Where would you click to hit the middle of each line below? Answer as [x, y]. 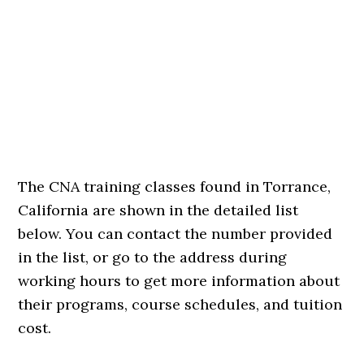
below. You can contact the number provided [175, 234]
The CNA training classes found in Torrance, [175, 186]
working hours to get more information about [179, 281]
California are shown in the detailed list [158, 210]
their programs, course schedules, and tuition [180, 304]
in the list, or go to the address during [153, 257]
